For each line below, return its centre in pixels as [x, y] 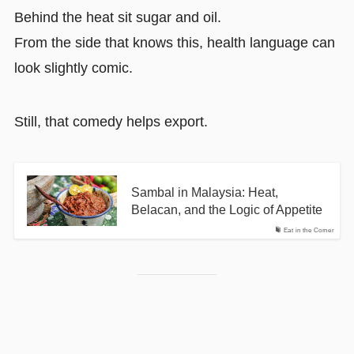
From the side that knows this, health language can [174, 43]
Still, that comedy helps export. [111, 122]
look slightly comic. [73, 68]
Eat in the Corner [309, 231]
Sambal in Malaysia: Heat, [204, 192]
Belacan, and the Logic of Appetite [226, 210]
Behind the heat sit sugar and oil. [117, 18]
